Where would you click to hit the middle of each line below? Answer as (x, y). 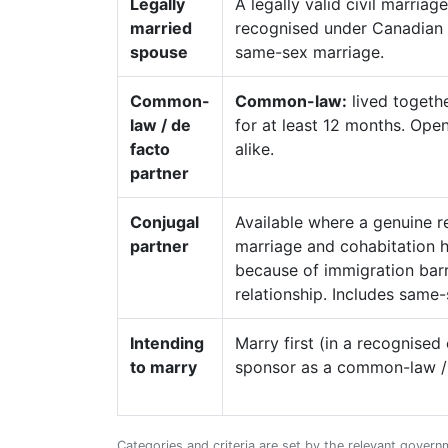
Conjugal (164, 222)
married (161, 28)
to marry (163, 367)
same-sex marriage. (309, 52)
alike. (254, 149)
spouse (159, 52)
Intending (167, 343)
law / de (160, 125)
